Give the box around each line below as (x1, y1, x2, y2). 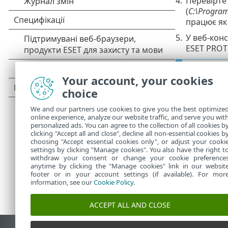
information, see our (31, 178, 94, 187)
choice (62, 85, 98, 101)
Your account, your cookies (62, 73, 213, 88)
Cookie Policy (94, 178, 133, 187)
